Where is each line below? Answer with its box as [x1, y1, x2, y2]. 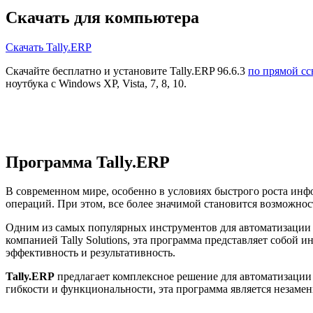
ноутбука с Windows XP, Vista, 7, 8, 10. [6, 77, 187, 89]
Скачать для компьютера [6, 8, 199, 27]
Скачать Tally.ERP [6, 41, 92, 53]
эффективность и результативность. [6, 247, 175, 259]
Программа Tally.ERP [6, 152, 170, 171]
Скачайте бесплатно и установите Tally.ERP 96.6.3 [6, 64, 248, 77]
